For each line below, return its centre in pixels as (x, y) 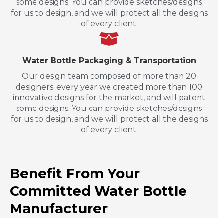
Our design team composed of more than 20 (109, 76)
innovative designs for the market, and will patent (109, 97)
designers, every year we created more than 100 (109, 87)
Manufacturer (59, 208)
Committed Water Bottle (98, 191)
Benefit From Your (75, 173)
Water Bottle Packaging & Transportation (109, 60)
